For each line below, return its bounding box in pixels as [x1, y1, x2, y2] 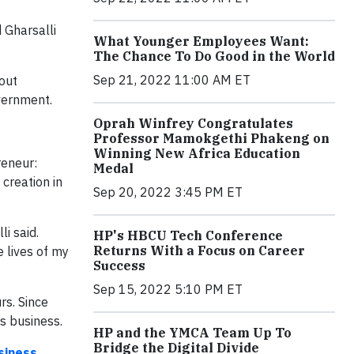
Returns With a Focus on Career [93, 243, 305, 258]
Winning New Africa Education [93, 145, 300, 161]
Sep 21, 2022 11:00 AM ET [93, 72, 250, 88]
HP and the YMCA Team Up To [93, 325, 292, 341]
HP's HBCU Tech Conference [93, 228, 283, 243]
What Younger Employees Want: [93, 33, 309, 49]
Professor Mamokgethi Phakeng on [93, 130, 330, 146]
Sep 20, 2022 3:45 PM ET [93, 184, 243, 200]
